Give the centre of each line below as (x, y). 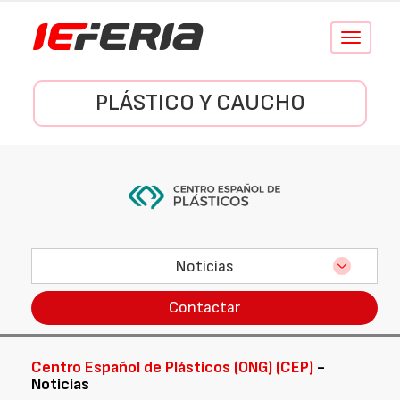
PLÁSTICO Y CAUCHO (200, 103)
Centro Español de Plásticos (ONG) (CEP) (172, 367)
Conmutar (374, 38)
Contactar (204, 308)
